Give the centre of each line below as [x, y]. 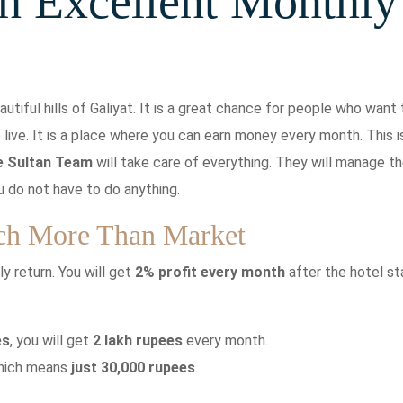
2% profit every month [210, 272]
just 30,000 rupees [133, 367]
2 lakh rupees [138, 340]
